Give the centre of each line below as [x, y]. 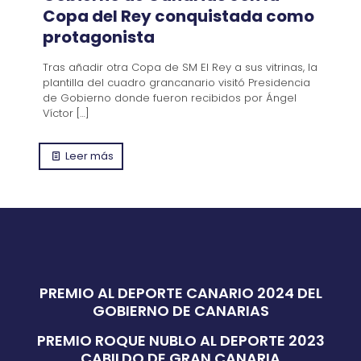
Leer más [90, 156]
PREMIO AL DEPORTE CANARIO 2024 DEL [180, 293]
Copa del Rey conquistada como [178, 16]
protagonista [99, 37]
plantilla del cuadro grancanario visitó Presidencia [176, 82]
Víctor [58, 113]
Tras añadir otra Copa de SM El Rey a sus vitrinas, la [180, 67]
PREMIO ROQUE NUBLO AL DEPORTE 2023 [180, 340]
